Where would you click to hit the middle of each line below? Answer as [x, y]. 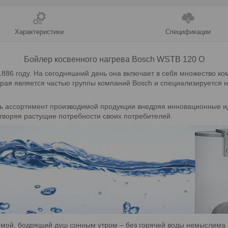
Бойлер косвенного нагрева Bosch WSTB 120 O [114, 59]
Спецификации [188, 32]
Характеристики [39, 32]
